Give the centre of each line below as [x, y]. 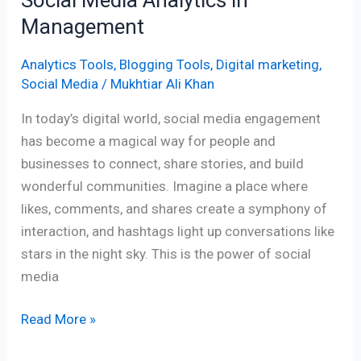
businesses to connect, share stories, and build [163, 163]
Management [83, 26]
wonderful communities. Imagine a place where [165, 186]
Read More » [59, 320]
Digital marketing [268, 64]
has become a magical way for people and [149, 141]
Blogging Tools [165, 64]
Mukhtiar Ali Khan [163, 83]
